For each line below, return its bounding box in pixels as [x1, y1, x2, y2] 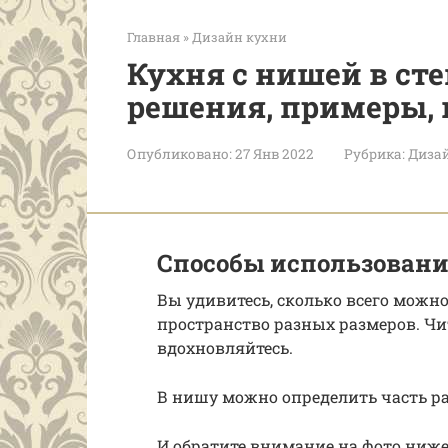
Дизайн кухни [192, 29, 287, 45]
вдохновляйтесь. [157, 337, 293, 358]
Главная [127, 29, 180, 45]
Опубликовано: [127, 145, 232, 163]
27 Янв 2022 [235, 145, 314, 163]
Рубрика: [344, 145, 405, 163]
